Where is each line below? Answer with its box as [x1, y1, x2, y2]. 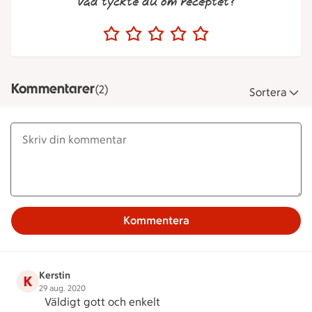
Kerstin [39, 270, 70, 281]
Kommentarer [11, 80, 95, 97]
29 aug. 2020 [39, 283, 86, 293]
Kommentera [123, 214, 189, 227]
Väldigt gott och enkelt [45, 295, 160, 309]
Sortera [249, 86, 287, 99]
